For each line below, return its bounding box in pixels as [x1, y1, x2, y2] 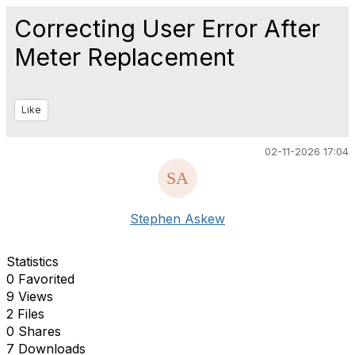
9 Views [6, 288, 53, 304]
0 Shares [6, 323, 61, 339]
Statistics [6, 254, 59, 269]
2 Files [6, 306, 44, 322]
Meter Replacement [14, 43, 235, 71]
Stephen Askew [130, 211, 225, 227]
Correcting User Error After [14, 14, 320, 43]
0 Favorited [6, 271, 74, 287]
